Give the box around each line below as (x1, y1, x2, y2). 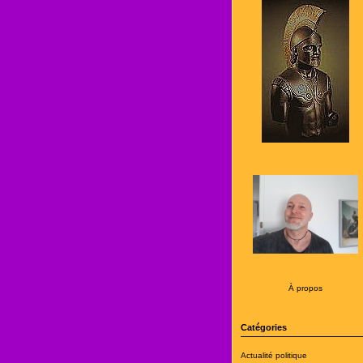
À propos (288, 284, 322, 293)
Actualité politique (240, 351, 307, 360)
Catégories (240, 322, 287, 332)
